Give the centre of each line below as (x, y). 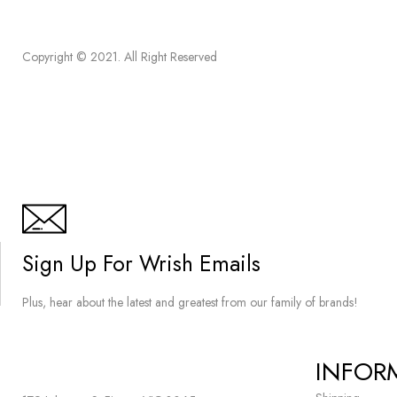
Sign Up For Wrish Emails (141, 264)
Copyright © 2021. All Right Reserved (120, 57)
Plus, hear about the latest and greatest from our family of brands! (190, 302)
